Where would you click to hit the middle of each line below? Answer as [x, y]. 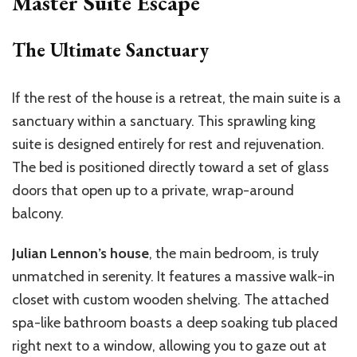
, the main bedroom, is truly [234, 254]
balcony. [38, 214]
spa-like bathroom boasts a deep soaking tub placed [175, 323]
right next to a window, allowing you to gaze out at [169, 346]
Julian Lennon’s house [80, 254]
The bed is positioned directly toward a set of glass [171, 168]
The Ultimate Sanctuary [110, 50]
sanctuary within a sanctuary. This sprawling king [164, 122]
